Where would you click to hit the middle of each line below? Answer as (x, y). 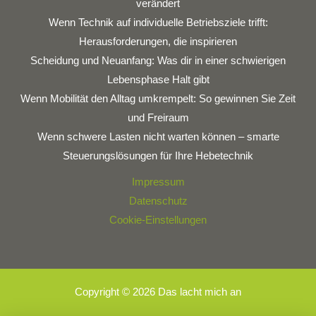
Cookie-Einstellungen (158, 220)
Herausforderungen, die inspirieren (158, 41)
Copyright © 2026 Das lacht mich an (158, 292)
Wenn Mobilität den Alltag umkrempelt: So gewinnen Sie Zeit (158, 98)
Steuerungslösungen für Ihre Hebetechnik (158, 156)
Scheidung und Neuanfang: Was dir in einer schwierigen (158, 60)
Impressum (158, 182)
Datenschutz (158, 201)
